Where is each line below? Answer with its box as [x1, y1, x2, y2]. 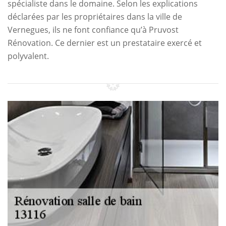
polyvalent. [8, 50, 49, 62]
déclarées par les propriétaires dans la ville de [8, 11, 182, 22]
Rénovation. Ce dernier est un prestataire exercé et [8, 37, 202, 48]
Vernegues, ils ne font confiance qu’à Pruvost [8, 24, 179, 35]
